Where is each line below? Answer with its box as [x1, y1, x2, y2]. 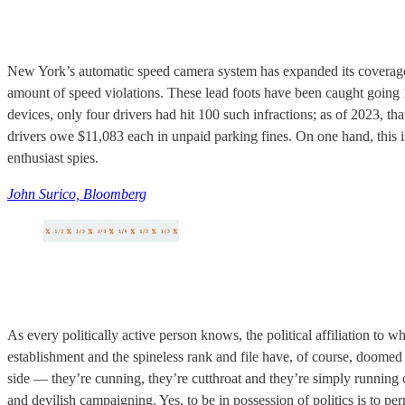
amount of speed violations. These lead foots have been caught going [7, 84, 403, 100]
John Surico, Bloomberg [7, 185, 146, 202]
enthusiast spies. [7, 149, 99, 165]
